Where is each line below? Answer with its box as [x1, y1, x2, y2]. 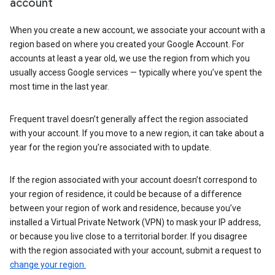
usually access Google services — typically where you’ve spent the [10, 68, 262, 77]
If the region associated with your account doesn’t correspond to [10, 175, 257, 185]
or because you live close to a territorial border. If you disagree [10, 231, 247, 241]
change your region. [10, 260, 86, 269]
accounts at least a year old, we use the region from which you [10, 53, 250, 63]
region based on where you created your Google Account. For [10, 39, 244, 49]
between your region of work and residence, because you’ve [10, 203, 241, 213]
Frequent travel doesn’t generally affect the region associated [10, 114, 248, 124]
